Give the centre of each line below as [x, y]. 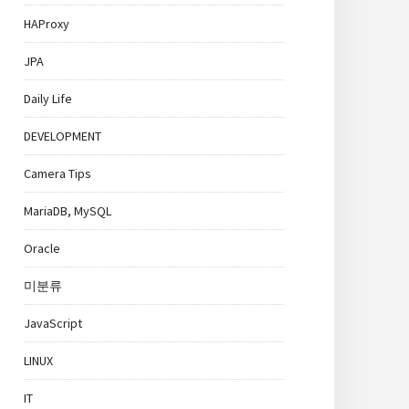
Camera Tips [58, 173]
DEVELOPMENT [63, 136]
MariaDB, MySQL [68, 211]
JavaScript [53, 323]
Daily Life [48, 99]
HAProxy [47, 24]
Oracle [42, 248]
